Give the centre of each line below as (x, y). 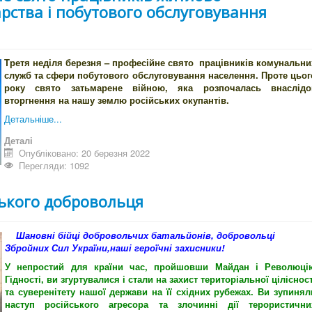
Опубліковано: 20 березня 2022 (85, 153)
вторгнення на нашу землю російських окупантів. (117, 100)
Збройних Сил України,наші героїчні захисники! (115, 248)
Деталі (18, 141)
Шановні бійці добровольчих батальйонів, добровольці (140, 235)
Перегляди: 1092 (54, 166)
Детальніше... (33, 119)
